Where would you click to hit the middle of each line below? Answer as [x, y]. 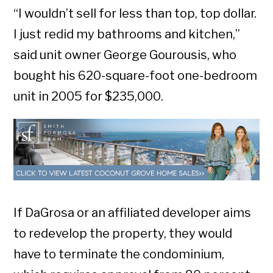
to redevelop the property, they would [123, 234]
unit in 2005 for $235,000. [89, 97]
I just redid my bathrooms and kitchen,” [127, 34]
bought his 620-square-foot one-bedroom [136, 76]
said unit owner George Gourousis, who [125, 55]
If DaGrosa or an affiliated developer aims [133, 213]
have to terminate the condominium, [119, 254]
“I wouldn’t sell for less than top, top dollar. [135, 14]
